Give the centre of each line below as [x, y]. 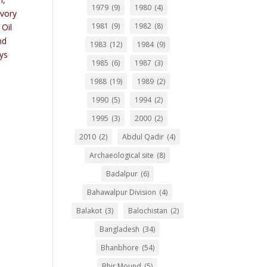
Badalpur [122, 174]
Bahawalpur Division [122, 192]
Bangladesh [120, 229]
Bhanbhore [119, 248]
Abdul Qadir [143, 137]
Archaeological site [122, 155]
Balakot [89, 211]
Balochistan [148, 211]
